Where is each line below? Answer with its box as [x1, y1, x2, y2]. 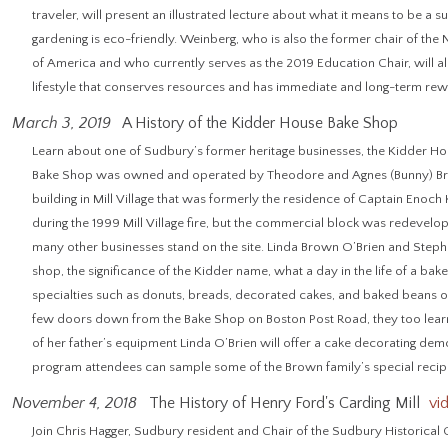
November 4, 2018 [12, 394, 137, 412]
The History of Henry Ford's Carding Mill [145, 394, 420, 412]
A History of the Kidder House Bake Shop [119, 114, 398, 132]
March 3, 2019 [12, 114, 111, 132]
